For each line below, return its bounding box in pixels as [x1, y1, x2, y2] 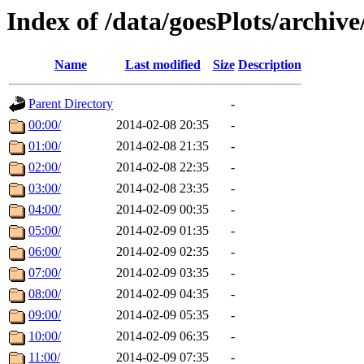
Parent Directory [28, 97, 113, 111]
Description [238, 58, 301, 72]
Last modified [124, 58, 201, 72]
